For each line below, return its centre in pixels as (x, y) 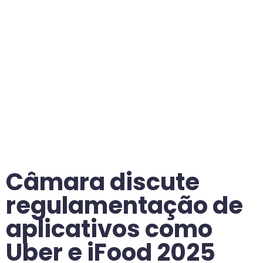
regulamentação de (124, 205)
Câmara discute (103, 182)
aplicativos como (109, 229)
